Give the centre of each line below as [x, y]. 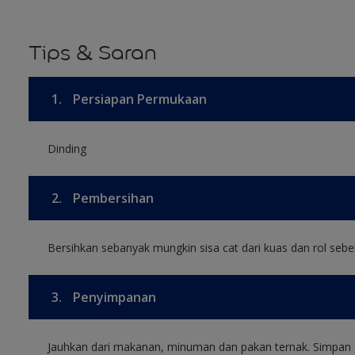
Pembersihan [111, 198]
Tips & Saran [92, 53]
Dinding [67, 149]
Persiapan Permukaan [138, 99]
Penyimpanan [113, 297]
